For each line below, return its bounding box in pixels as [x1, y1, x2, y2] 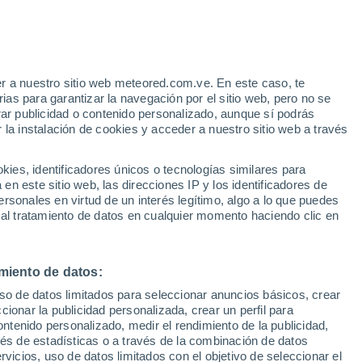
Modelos [48, 145, 95, 158]
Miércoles [176, 209, 229, 222]
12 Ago [185, 229, 221, 242]
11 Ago [92, 229, 128, 242]
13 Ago [278, 229, 314, 242]
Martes [91, 209, 128, 222]
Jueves [276, 209, 316, 222]
